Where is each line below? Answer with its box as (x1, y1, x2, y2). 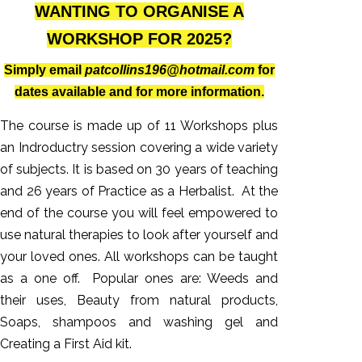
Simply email (4, 62, 85, 77)
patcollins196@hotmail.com (85, 62, 255, 77)
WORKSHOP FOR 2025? (47, 29, 232, 48)
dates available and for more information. (15, 84, 264, 99)
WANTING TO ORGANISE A (35, 2, 244, 20)
